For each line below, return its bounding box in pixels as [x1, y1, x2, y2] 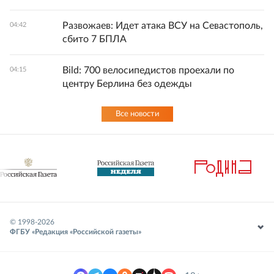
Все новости [115, 110, 159, 118]
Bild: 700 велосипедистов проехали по [62, 65, 234, 75]
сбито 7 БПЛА [62, 34, 127, 44]
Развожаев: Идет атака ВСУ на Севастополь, [62, 21, 263, 31]
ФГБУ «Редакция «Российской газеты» [10, 228, 141, 235]
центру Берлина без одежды [62, 79, 192, 89]
